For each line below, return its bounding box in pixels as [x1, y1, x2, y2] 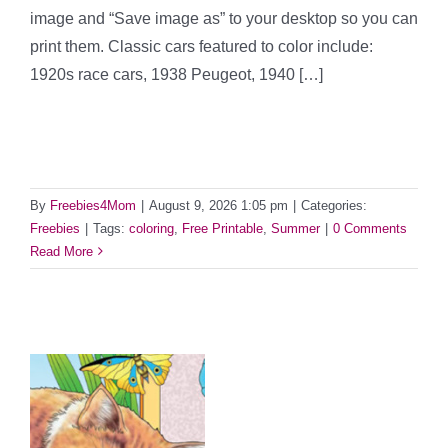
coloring [129, 220, 174, 236]
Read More [30, 243, 93, 259]
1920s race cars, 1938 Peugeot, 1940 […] [30, 66, 323, 84]
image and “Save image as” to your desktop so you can [30, 10, 418, 28]
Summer [271, 220, 320, 236]
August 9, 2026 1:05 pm [149, 197, 288, 213]
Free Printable [182, 220, 263, 236]
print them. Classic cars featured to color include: [30, 38, 373, 56]
